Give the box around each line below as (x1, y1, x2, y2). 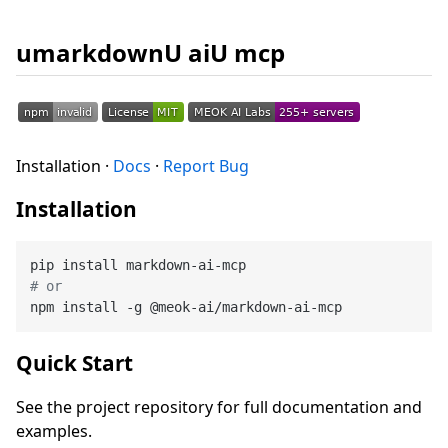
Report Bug (163, 154, 249, 177)
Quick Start (16, 349, 133, 378)
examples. (16, 420, 92, 443)
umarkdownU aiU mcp (16, 35, 285, 69)
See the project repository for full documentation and (16, 396, 422, 419)
